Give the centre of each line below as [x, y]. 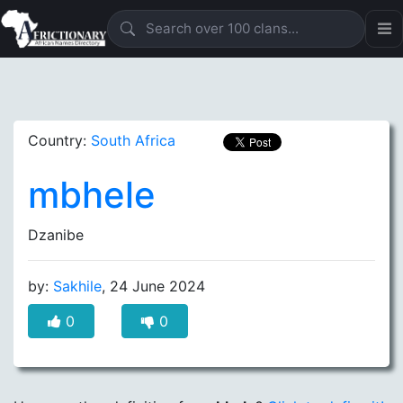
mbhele [92, 195]
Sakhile [77, 286]
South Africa [133, 140]
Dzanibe [56, 235]
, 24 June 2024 [153, 286]
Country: [59, 140]
